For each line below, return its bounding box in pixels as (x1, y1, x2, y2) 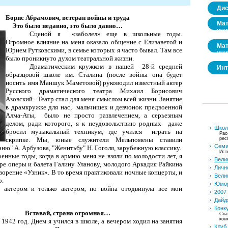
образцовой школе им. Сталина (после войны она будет (6, 70, 182, 78)
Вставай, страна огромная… (24, 209, 110, 217)
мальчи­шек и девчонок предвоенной (76, 103, 182, 111)
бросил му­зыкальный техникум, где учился (6, 127, 147, 135)
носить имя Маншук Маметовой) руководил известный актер (6, 78, 182, 87)
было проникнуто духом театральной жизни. (6, 54, 134, 62)
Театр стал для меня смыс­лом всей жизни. (37, 95, 160, 103)
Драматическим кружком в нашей (30, 62, 134, 70)
